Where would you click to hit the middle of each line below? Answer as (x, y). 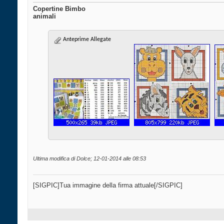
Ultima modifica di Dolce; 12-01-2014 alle (83, 159)
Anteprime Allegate (86, 40)
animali (44, 16)
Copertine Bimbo (59, 9)
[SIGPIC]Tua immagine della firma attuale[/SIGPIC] (108, 185)
